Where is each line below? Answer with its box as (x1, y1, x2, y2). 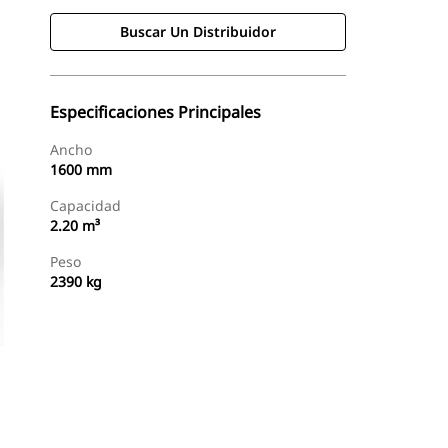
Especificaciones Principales (50, 101, 261, 123)
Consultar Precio (228, 412, 323, 429)
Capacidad (50, 196, 121, 215)
